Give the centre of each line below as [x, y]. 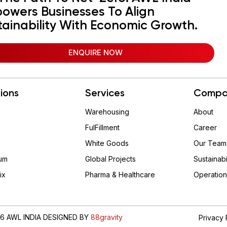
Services [105, 94]
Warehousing [107, 112]
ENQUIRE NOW [95, 53]
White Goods [107, 143]
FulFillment [102, 128]
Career [205, 128]
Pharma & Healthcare [120, 175]
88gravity [107, 217]
